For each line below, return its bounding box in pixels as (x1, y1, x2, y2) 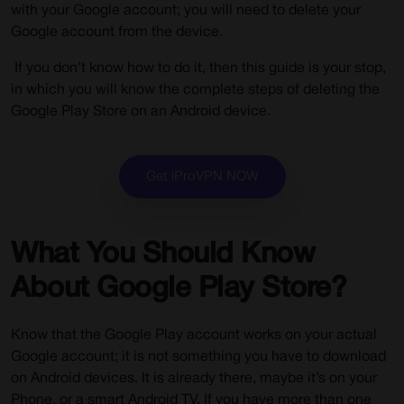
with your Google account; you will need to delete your (11, 5, 361, 17)
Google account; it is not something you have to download (11, 351, 386, 363)
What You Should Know (11, 242, 315, 268)
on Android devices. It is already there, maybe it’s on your (11, 372, 377, 385)
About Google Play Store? (11, 276, 346, 302)
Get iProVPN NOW (145, 170, 259, 183)
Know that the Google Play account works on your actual (11, 329, 377, 342)
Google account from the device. (11, 26, 223, 39)
